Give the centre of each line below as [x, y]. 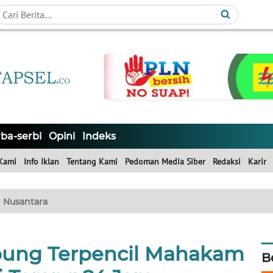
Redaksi [227, 162]
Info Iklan [41, 162]
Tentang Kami [92, 162]
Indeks [99, 136]
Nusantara [25, 202]
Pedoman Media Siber [165, 162]
